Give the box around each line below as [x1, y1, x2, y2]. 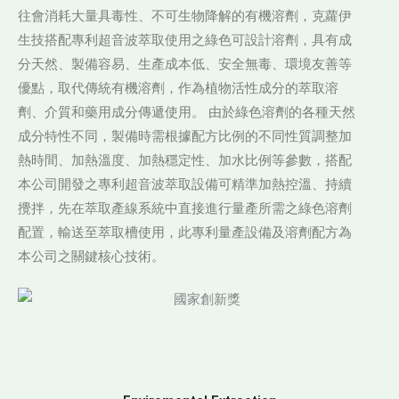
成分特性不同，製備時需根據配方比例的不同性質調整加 [18, 128, 352, 144]
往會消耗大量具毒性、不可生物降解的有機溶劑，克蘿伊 [18, 8, 352, 24]
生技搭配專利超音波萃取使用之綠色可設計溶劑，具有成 [18, 32, 352, 48]
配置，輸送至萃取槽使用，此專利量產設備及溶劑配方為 [18, 224, 352, 240]
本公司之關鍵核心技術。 [18, 248, 165, 265]
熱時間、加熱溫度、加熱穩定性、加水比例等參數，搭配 [18, 152, 352, 168]
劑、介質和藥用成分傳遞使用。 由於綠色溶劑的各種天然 [18, 104, 355, 120]
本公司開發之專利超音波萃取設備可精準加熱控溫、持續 [18, 176, 352, 192]
